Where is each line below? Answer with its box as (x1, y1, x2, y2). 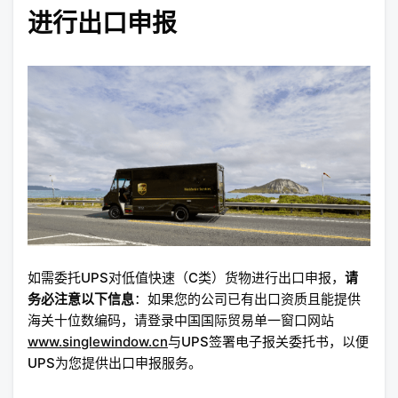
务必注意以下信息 (28, 290, 134, 307)
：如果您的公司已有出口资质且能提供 (134, 290, 361, 307)
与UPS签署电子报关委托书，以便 (168, 332, 369, 350)
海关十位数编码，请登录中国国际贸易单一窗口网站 (28, 311, 334, 329)
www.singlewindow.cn (28, 332, 168, 350)
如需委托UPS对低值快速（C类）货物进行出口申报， (28, 268, 345, 286)
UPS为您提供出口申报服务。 (28, 354, 202, 371)
